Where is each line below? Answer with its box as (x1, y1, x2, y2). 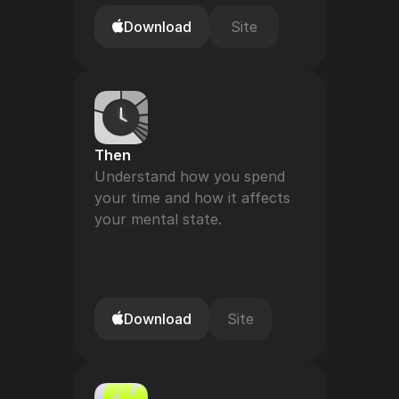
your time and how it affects (94, 189, 290, 207)
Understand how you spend (94, 167, 285, 185)
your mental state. (94, 210, 222, 228)
